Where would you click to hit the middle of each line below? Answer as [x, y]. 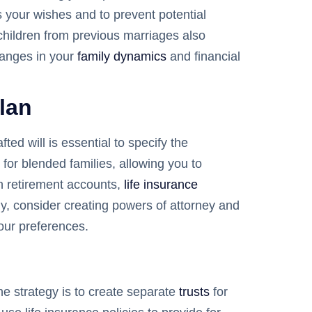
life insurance [161, 184]
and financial [203, 56]
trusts [194, 291]
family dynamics [122, 56]
